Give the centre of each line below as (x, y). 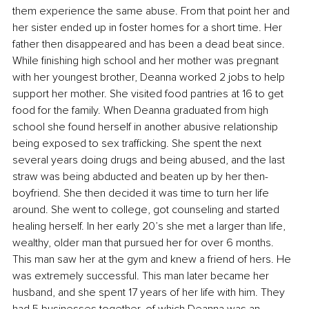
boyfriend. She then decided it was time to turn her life (142, 193)
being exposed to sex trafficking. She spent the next (138, 143)
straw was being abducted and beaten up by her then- (140, 176)
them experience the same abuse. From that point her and (152, 11)
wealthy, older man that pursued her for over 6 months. (144, 242)
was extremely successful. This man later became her (142, 276)
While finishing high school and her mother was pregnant (147, 60)
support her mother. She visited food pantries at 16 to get (149, 93)
